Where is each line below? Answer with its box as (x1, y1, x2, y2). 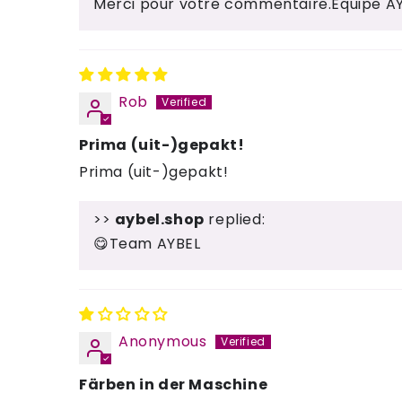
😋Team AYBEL (93, 233, 201, 254)
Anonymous (118, 331, 207, 352)
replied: (204, 209, 266, 230)
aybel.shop (114, 209, 205, 230)
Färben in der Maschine (79, 374, 268, 395)
